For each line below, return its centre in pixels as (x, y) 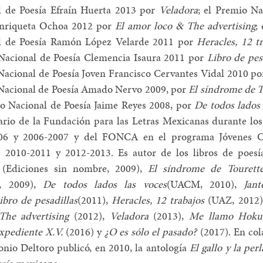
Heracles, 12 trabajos (158, 200)
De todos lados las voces (105, 184)
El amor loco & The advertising (185, 25)
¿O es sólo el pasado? (151, 231)
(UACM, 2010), (205, 184)
